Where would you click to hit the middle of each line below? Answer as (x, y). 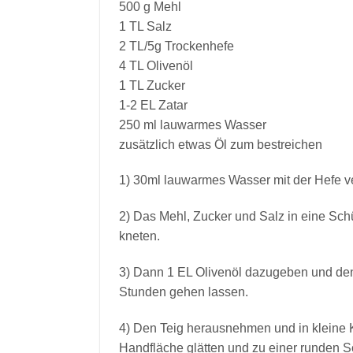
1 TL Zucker (152, 85)
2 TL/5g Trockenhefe (176, 46)
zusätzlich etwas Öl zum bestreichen (221, 144)
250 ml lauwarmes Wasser (193, 124)
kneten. (139, 236)
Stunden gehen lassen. (184, 292)
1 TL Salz (145, 26)
